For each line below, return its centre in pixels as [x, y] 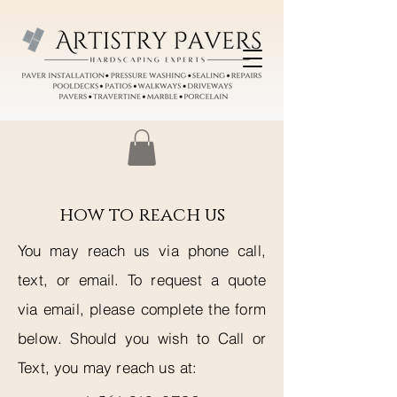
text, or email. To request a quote [142, 279]
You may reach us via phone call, [142, 250]
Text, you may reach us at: [108, 367]
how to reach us [142, 215]
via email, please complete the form [142, 308]
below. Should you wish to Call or [142, 338]
